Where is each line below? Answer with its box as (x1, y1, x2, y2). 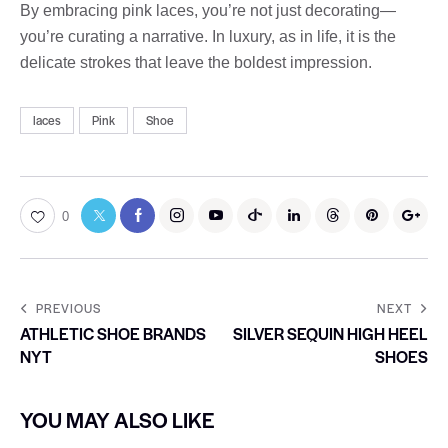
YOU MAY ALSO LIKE (20, 404, 215, 434)
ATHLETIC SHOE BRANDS (20, 321, 206, 345)
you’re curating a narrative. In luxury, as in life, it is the (20, 27, 396, 45)
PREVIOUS (36, 298, 101, 317)
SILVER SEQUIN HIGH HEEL (233, 321, 428, 345)
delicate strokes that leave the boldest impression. (20, 53, 372, 71)
